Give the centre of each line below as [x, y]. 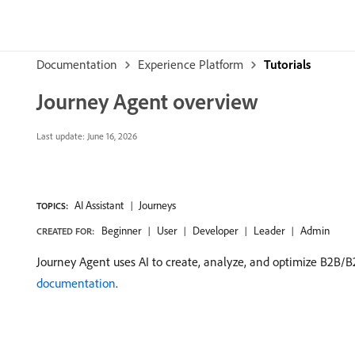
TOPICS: [52, 206]
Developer [215, 231]
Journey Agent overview [147, 101]
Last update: [61, 136]
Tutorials [287, 64]
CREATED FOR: [65, 231]
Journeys [157, 205]
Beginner [121, 231]
